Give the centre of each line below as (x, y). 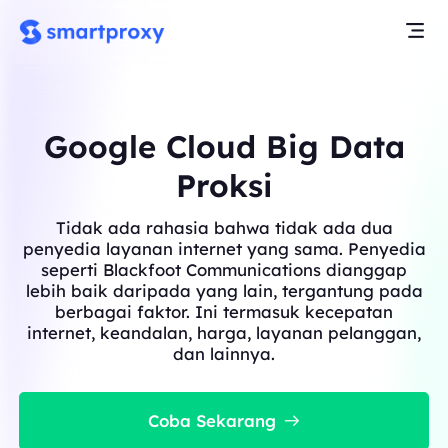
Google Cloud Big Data (224, 146)
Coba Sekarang (212, 421)
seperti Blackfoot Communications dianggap (224, 269)
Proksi (224, 185)
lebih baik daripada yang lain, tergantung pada (224, 290)
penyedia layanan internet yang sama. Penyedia (224, 248)
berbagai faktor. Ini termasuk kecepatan (224, 311)
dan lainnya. (224, 353)
